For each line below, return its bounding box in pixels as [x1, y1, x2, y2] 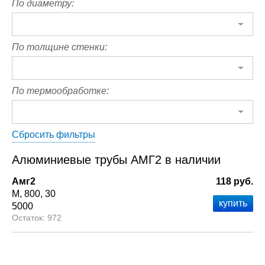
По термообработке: [12, 86, 109, 96]
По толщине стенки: [12, 42, 107, 52]
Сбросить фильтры [12, 130, 95, 140]
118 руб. [216, 176, 253, 186]
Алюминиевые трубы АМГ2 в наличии [12, 153, 221, 166]
